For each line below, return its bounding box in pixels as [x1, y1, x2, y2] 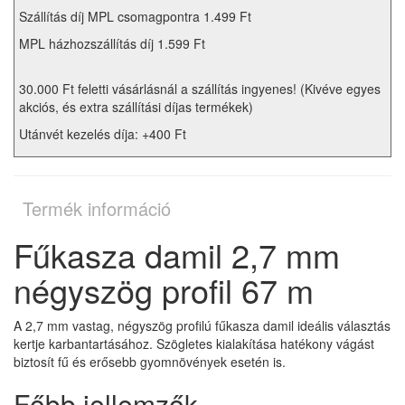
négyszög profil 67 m [14, 266, 314, 313]
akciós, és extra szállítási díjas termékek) [19, 97, 253, 116]
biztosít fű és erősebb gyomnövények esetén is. [14, 352, 286, 371]
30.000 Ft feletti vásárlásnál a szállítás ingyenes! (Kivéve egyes [19, 79, 381, 98]
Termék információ [23, 194, 171, 221]
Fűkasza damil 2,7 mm [14, 231, 340, 278]
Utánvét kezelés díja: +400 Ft [19, 124, 186, 143]
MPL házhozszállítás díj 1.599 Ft [19, 33, 205, 52]
